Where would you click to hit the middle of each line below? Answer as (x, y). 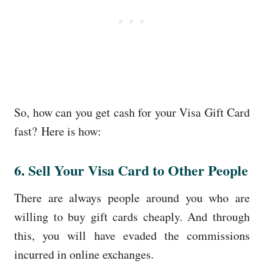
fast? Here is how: (58, 131)
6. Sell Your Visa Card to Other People (131, 170)
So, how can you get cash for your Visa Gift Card (132, 112)
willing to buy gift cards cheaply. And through (132, 216)
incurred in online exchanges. (84, 254)
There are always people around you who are (132, 197)
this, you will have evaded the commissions (132, 235)
